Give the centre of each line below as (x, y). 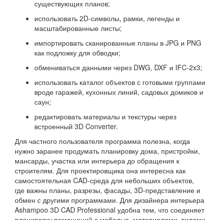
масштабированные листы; (78, 28)
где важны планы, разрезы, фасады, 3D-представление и (108, 190)
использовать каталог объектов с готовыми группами (120, 82)
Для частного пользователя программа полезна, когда (102, 141)
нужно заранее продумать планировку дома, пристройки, (107, 151)
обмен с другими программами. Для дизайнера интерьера (110, 200)
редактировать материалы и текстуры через (105, 116)
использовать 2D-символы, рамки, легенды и (107, 18)
